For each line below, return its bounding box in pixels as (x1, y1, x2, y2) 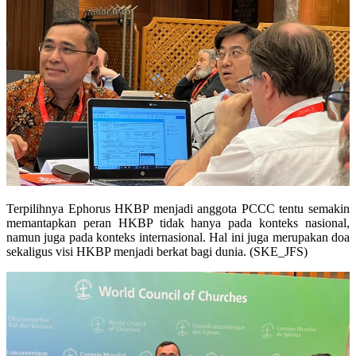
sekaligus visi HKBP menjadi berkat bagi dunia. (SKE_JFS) (6, 245, 308, 259)
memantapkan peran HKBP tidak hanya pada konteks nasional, (6, 216, 350, 230)
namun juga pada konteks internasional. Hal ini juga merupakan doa (6, 230, 350, 245)
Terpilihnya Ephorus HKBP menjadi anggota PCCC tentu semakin (6, 202, 350, 216)
